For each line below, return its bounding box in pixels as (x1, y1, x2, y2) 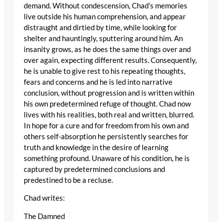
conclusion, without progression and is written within (24, 88, 194, 97)
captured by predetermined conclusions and (24, 165, 165, 173)
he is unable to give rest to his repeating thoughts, (24, 66, 185, 75)
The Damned (24, 212, 65, 221)
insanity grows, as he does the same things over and (24, 45, 191, 54)
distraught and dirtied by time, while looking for (24, 23, 177, 32)
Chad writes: (24, 194, 65, 203)
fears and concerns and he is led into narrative (24, 77, 172, 86)
